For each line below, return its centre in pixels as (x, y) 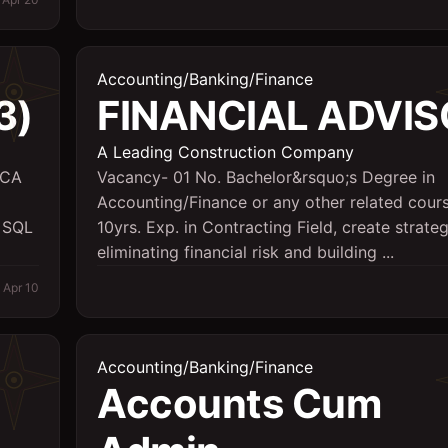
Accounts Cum (239, 403)
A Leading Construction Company (225, 152)
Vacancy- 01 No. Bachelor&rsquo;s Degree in (266, 177)
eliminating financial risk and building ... (245, 252)
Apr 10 (21, 287)
